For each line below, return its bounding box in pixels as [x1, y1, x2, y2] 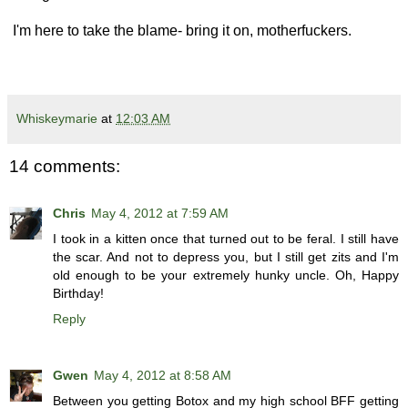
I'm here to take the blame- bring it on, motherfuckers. [9, 22, 352, 38]
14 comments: [9, 156, 120, 176]
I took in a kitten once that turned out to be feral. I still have [53, 231, 399, 247]
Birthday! [53, 286, 104, 301]
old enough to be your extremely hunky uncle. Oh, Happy [53, 268, 399, 283]
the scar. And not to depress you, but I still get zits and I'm [53, 250, 399, 265]
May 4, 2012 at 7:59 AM [91, 206, 229, 221]
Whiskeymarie [16, 110, 97, 126]
